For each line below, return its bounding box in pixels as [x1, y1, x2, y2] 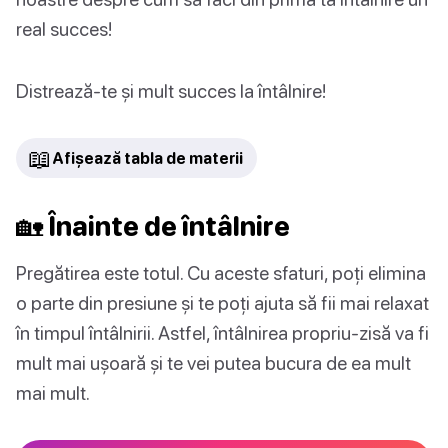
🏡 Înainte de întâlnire [16, 210, 290, 243]
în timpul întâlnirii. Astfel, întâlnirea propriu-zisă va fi [16, 321, 429, 345]
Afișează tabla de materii [52, 149, 243, 168]
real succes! [16, 17, 112, 41]
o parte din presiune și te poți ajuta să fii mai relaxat [16, 291, 429, 315]
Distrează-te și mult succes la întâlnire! [16, 79, 326, 103]
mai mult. [16, 381, 90, 405]
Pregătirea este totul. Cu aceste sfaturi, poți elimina [16, 261, 426, 285]
